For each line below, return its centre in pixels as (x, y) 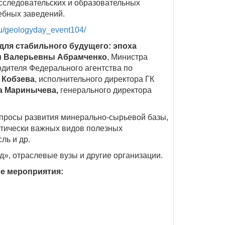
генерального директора (105, 90)
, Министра (127, 57)
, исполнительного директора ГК (94, 79)
